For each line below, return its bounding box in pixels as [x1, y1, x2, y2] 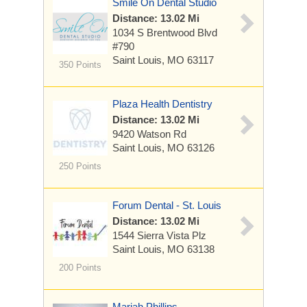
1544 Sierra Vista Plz [112, 230, 206, 241]
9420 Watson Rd [112, 128, 186, 140]
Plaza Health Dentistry [112, 98, 212, 110]
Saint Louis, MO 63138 [112, 243, 214, 255]
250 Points [58, 161, 101, 171]
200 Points [58, 262, 101, 273]
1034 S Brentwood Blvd [112, 27, 217, 38]
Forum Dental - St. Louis [112, 199, 221, 211]
